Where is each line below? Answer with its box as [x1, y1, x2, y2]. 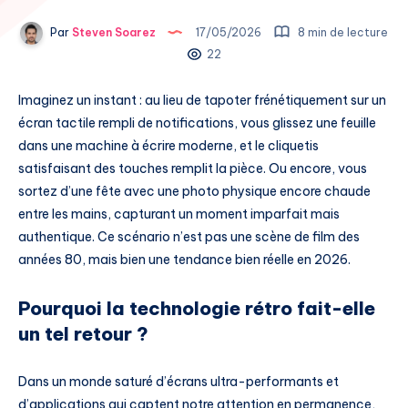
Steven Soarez [69, 25, 156, 39]
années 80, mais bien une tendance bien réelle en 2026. [18, 250, 351, 268]
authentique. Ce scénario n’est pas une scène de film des [18, 228, 360, 245]
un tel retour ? [18, 322, 148, 346]
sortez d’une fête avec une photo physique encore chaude [18, 182, 371, 199]
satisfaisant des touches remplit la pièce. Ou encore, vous [18, 159, 367, 177]
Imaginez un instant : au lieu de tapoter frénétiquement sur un [18, 91, 386, 108]
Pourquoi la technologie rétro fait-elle [18, 297, 375, 321]
